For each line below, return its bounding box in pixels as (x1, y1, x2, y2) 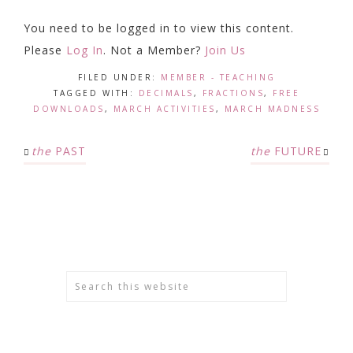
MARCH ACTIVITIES (113, 103, 216, 114)
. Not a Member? (103, 43, 205, 58)
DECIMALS (138, 87, 194, 98)
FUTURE (270, 143, 321, 158)
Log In (66, 43, 103, 58)
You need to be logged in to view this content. (24, 20, 294, 35)
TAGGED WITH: (54, 87, 139, 98)
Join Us (205, 43, 246, 58)
